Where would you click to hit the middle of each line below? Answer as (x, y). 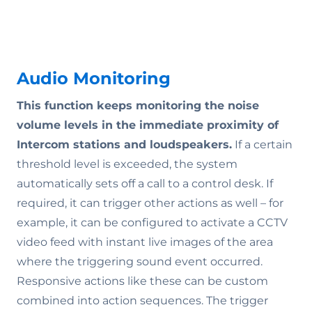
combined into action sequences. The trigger (142, 300)
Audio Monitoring (94, 78)
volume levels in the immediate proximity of (148, 125)
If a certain (262, 144)
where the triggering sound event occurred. (140, 261)
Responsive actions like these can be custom (142, 281)
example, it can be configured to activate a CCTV (152, 222)
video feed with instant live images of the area (145, 242)
